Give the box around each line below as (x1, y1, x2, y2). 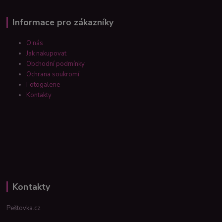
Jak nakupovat (26, 49, 67, 58)
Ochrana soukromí (26, 70, 81, 79)
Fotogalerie (26, 80, 60, 90)
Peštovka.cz (6, 204, 41, 213)
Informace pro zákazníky (12, 16, 113, 28)
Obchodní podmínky (26, 59, 85, 69)
